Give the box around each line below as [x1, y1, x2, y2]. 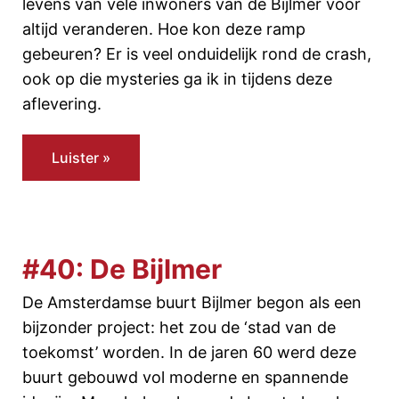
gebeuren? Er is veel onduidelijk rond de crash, [22, 45, 371, 63]
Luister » [52, 149, 110, 167]
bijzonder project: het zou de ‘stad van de [22, 318, 336, 337]
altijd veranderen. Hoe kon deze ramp [22, 20, 305, 38]
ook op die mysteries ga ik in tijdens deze [22, 69, 332, 88]
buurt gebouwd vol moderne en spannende [22, 368, 348, 387]
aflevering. [22, 94, 102, 113]
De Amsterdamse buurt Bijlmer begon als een [22, 293, 362, 312]
